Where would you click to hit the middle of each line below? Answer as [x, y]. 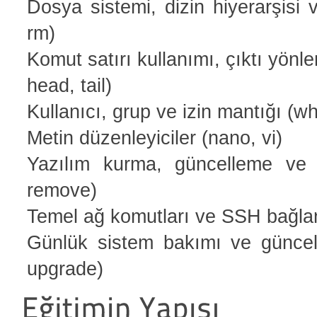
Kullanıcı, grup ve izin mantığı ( [160, 111]
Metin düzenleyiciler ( [117, 137]
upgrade [62, 268]
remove [59, 190]
